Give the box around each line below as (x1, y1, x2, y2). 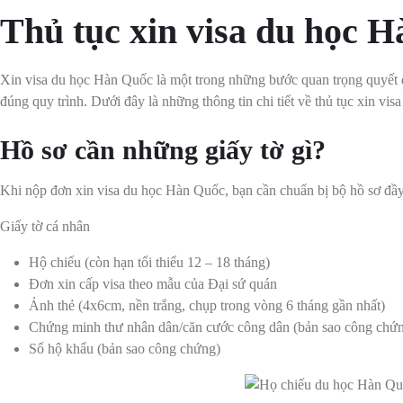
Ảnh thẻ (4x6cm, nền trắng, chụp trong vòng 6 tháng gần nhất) (29, 298, 385, 314)
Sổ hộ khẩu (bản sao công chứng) (29, 341, 220, 357)
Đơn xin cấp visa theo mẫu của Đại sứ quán (29, 276, 277, 292)
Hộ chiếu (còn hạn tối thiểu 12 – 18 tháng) (29, 255, 270, 271)
